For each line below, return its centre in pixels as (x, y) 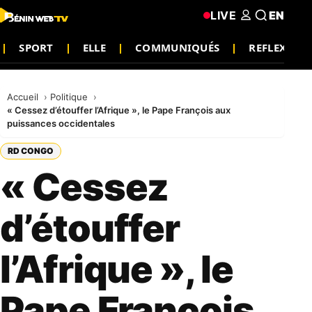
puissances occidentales (61, 123)
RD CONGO (31, 151)
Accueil (24, 97)
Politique (70, 97)
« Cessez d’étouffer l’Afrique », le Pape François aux (119, 110)
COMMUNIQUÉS (178, 47)
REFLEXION (279, 47)
